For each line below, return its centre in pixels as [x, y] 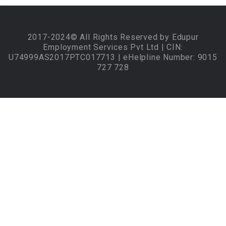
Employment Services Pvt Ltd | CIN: [113, 47]
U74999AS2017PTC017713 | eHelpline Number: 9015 [113, 57]
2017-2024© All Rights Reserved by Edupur [113, 37]
